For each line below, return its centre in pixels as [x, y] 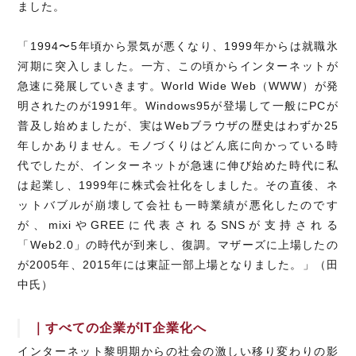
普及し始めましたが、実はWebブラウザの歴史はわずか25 [178, 126]
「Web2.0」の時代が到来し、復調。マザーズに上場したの [178, 245]
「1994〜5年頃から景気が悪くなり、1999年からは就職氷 [178, 46]
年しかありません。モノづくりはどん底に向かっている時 [178, 146]
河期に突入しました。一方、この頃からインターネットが [178, 66]
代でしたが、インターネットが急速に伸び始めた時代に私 [178, 166]
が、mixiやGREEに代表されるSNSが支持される [178, 225]
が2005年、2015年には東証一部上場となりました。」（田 [178, 265]
